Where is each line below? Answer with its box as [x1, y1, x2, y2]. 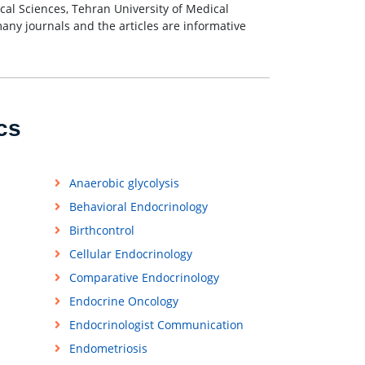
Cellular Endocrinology [68, 246, 192, 262]
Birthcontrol [68, 222, 134, 239]
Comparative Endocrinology [68, 270, 219, 286]
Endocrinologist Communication [68, 317, 244, 333]
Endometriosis [68, 341, 147, 357]
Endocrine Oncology [68, 293, 178, 310]
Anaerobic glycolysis [68, 175, 179, 191]
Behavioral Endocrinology [68, 199, 208, 215]
